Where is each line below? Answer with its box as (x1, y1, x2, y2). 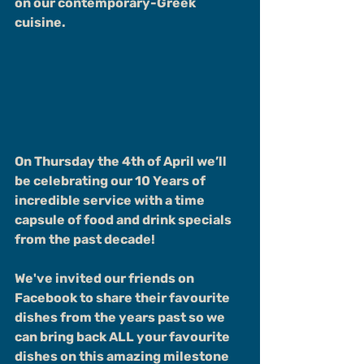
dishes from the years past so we (15, 310, 227, 326)
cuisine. (15, 15, 66, 30)
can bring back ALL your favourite (15, 329, 232, 345)
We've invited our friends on (15, 271, 197, 287)
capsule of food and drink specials (15, 212, 234, 228)
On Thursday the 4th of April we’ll (15, 154, 229, 170)
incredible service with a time (15, 193, 207, 209)
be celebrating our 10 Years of (15, 173, 208, 189)
